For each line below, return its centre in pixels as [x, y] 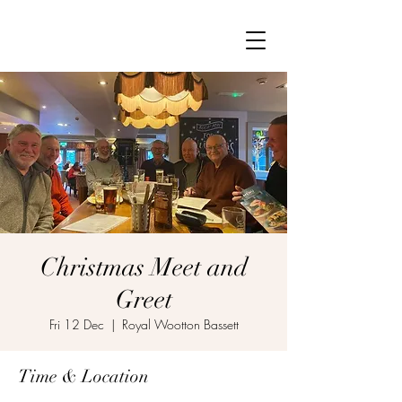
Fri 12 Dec [76, 324]
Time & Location [83, 376]
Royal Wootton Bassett [180, 324]
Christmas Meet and [144, 267]
